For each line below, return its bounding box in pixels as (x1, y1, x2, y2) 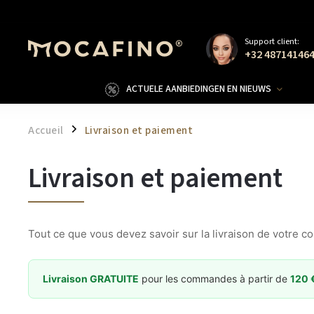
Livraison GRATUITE (43, 273, 139, 285)
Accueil (28, 123, 64, 138)
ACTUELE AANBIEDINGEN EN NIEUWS (126, 82, 271, 96)
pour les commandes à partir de (139, 273, 290, 285)
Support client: (244, 35, 299, 48)
